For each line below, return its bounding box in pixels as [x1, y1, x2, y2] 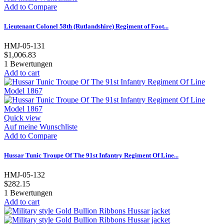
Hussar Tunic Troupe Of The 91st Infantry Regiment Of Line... [4, 151, 178, 159]
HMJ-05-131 [4, 41, 45, 50]
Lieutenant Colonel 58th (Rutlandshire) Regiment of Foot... [4, 22, 168, 30]
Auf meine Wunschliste [4, 122, 77, 131]
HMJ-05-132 [4, 170, 45, 179]
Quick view [4, 113, 41, 122]
